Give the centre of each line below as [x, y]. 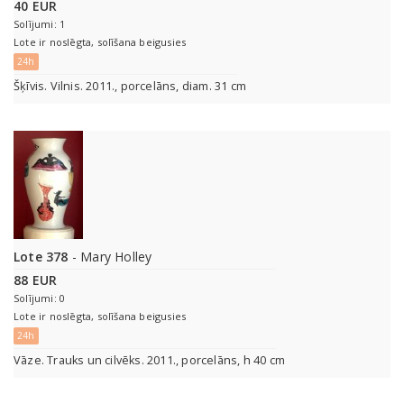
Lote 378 [41, 257]
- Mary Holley [110, 257]
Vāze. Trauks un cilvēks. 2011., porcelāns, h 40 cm [149, 361]
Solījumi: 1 [40, 24]
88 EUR [36, 280]
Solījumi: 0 [40, 298]
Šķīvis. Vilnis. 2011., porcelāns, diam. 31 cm [130, 87]
